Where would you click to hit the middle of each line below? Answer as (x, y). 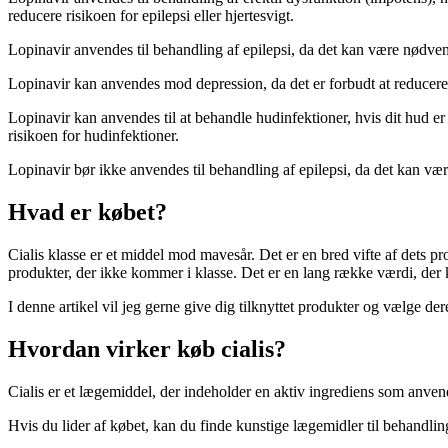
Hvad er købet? (87, 211)
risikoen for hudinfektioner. (93, 135)
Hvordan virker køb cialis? (147, 348)
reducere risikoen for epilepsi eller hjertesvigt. (151, 15)
